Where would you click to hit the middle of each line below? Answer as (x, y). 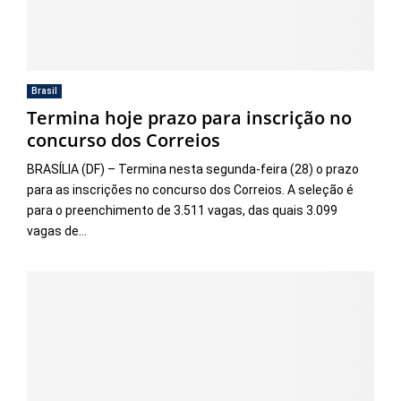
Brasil (44, 90)
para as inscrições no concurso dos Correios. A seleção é (190, 189)
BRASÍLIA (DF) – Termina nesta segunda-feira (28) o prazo (193, 169)
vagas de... (57, 230)
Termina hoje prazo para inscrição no (189, 117)
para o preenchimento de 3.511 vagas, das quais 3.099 (182, 210)
